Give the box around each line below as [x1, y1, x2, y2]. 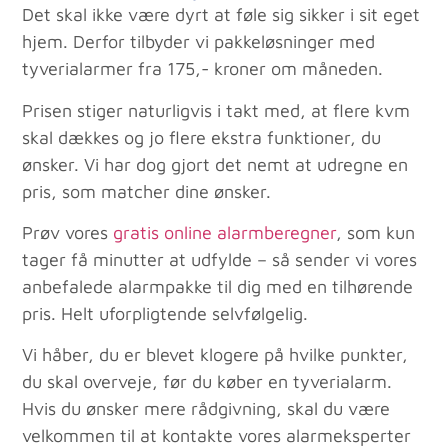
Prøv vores [22, 221, 114, 243]
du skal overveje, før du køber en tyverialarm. [22, 371, 393, 393]
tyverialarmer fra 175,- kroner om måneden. [22, 58, 389, 80]
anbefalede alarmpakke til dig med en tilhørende [22, 275, 414, 297]
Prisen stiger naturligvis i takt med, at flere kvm [22, 99, 411, 121]
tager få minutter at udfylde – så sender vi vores [22, 248, 418, 270]
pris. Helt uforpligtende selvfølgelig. [22, 302, 309, 324]
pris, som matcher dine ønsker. [22, 180, 272, 202]
